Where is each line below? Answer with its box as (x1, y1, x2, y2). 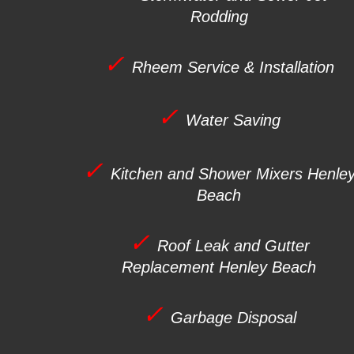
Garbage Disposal (170, 309, 296, 327)
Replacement (122, 258, 220, 276)
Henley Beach (219, 258, 317, 276)
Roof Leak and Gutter (156, 236, 310, 254)
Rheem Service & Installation (132, 58, 335, 76)
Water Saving (186, 111, 281, 130)
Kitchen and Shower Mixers (111, 164, 308, 183)
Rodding (190, 7, 248, 25)
